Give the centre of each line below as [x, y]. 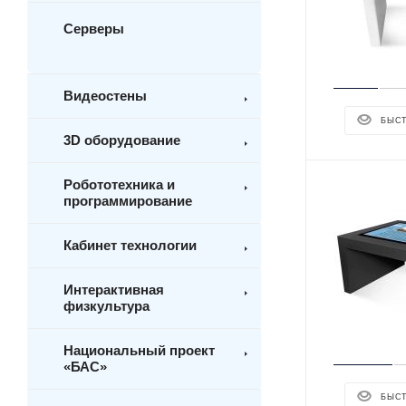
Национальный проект [139, 350]
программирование [128, 201]
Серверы [94, 29]
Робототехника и [119, 184]
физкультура [106, 306]
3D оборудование [122, 140]
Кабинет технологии [130, 245]
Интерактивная [114, 290]
